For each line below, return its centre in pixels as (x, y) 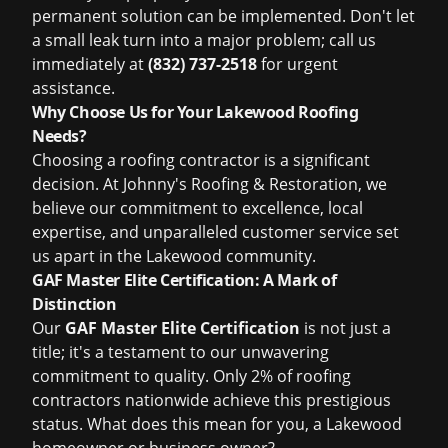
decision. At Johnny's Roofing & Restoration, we (209, 184)
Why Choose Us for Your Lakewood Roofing (195, 112)
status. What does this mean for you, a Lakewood (217, 424)
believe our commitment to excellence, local (197, 208)
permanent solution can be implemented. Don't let (223, 16)
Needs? (59, 136)
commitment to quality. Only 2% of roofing (191, 376)
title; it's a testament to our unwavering (180, 352)
